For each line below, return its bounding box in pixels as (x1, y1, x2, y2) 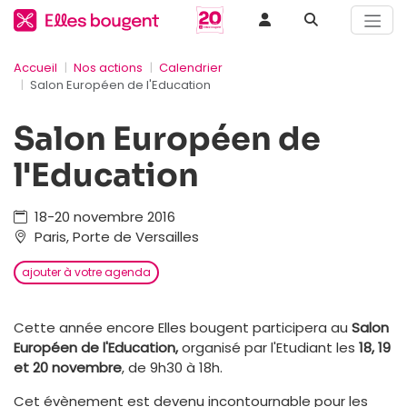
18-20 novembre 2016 (27, 206, 175, 226)
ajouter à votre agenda (21, 263, 151, 280)
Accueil (14, 58, 57, 76)
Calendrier (159, 58, 223, 76)
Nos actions (74, 58, 143, 76)
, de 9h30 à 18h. (122, 358, 223, 378)
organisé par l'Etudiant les (182, 338, 359, 358)
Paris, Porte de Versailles (27, 226, 199, 246)
